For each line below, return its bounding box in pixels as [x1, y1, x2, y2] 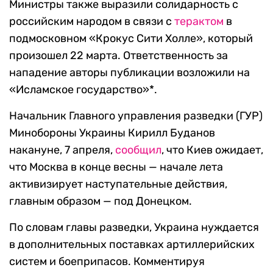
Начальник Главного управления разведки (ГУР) [9, 109, 263, 123]
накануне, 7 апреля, [9, 143, 115, 157]
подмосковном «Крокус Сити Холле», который [9, 32, 253, 46]
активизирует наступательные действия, [9, 177, 227, 191]
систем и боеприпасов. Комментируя [9, 255, 205, 269]
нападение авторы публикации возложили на [9, 66, 250, 80]
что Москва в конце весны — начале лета [9, 160, 223, 174]
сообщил [115, 143, 161, 157]
